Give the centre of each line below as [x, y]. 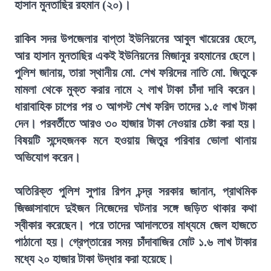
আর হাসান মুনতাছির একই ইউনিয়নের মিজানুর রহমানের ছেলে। [135, 56]
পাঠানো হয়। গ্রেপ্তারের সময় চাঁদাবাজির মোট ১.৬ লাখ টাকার [135, 242]
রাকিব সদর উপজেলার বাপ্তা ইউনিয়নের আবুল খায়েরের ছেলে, [135, 39]
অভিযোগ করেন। [47, 157]
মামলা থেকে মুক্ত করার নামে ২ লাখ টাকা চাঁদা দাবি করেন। [135, 90]
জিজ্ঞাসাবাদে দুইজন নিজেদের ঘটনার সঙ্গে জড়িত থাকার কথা [135, 208]
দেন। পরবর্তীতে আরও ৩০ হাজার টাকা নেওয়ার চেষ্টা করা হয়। [135, 123]
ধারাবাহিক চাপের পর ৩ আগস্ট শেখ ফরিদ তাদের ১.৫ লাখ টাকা [135, 106]
